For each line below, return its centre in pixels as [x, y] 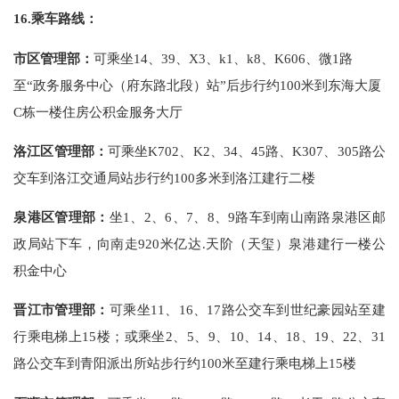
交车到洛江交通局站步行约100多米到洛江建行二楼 [165, 177]
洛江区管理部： [61, 151]
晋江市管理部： [61, 310]
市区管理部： [54, 58]
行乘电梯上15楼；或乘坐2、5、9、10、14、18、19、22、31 [199, 337]
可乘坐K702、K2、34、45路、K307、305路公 [247, 151]
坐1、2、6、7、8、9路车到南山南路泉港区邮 [247, 217]
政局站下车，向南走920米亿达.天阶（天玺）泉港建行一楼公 [199, 244]
